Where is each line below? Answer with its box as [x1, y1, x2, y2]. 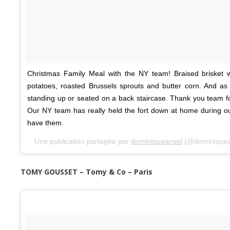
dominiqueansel [130, 137, 182, 145]
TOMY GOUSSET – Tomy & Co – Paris [21, 166, 152, 177]
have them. [27, 118, 64, 127]
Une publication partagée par [34, 137, 131, 145]
